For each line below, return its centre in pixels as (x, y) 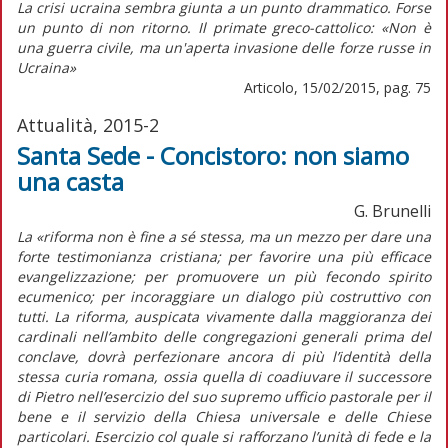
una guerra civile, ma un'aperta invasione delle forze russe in (224, 47)
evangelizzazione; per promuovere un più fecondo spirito (224, 276)
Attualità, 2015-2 (88, 124)
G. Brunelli (392, 210)
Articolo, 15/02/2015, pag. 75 (337, 87)
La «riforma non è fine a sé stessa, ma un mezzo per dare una (224, 236)
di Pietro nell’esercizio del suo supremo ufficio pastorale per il (224, 396)
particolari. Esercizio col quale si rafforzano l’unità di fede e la (224, 436)
